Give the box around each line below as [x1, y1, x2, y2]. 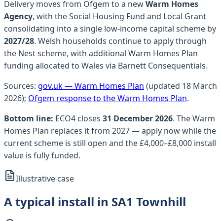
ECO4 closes [55, 112, 103, 124]
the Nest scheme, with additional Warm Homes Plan [4, 47, 198, 59]
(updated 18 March [146, 80, 217, 91]
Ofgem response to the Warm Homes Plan [28, 92, 187, 104]
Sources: [4, 80, 36, 91]
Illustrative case [16, 173, 74, 184]
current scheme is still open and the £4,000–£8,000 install [4, 137, 216, 148]
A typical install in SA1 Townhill [4, 193, 186, 210]
